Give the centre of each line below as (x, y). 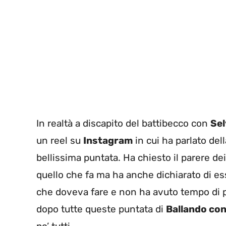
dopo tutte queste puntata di (101, 209)
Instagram (108, 140)
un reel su (60, 140)
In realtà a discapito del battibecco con (123, 123)
